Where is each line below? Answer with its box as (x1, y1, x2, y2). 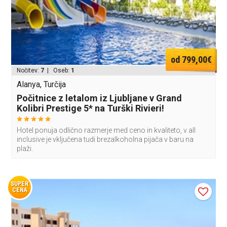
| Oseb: (44, 67, 71, 74)
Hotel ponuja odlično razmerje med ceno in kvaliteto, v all (17, 126, 196, 135)
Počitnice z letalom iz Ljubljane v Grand (17, 93, 182, 104)
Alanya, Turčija (17, 80, 66, 90)
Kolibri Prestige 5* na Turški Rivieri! (17, 103, 165, 114)
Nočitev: (17, 67, 41, 74)
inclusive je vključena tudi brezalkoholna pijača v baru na (17, 135, 194, 144)
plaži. (17, 144, 33, 153)
